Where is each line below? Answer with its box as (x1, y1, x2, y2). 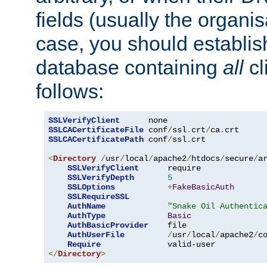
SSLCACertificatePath (48, 135, 144, 145)
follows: (36, 80, 104, 103)
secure (225, 154, 253, 164)
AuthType (67, 211, 105, 221)
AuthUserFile (67, 230, 125, 240)
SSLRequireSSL (67, 192, 129, 202)
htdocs (191, 154, 220, 164)
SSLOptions (67, 182, 115, 193)
